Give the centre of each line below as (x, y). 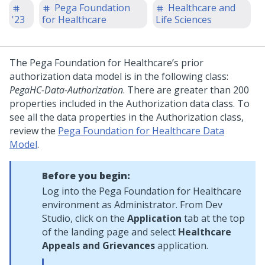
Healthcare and (202, 8)
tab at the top (213, 218)
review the (34, 131)
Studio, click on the (85, 218)
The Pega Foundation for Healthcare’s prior (106, 63)
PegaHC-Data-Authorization (66, 90)
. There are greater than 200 (186, 90)
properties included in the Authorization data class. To (130, 104)
